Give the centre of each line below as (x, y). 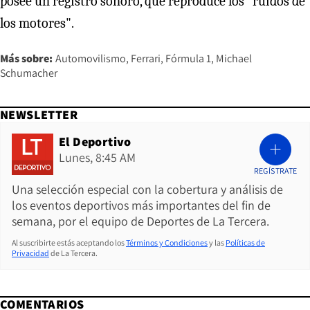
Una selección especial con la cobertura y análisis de (147, 190)
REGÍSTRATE (275, 171)
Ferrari (146, 59)
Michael (234, 59)
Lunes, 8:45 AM (97, 158)
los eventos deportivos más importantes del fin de (141, 206)
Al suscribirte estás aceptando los (68, 243)
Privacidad (30, 253)
